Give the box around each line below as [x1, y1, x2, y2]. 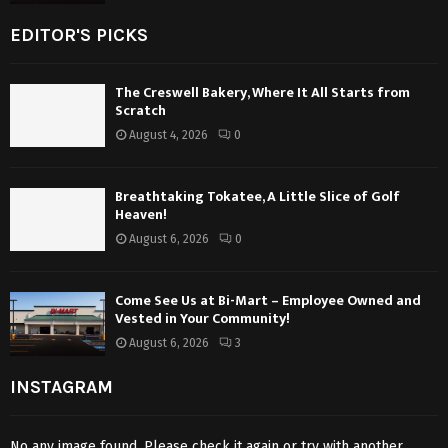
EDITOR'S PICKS [10, 23, 148, 46]
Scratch [115, 98, 166, 122]
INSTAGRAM [10, 375, 113, 398]
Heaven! [115, 203, 167, 227]
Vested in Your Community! [115, 307, 290, 331]
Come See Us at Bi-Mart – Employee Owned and [115, 289, 421, 313]
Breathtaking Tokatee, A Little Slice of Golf [115, 185, 400, 209]
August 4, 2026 [129, 127, 208, 142]
